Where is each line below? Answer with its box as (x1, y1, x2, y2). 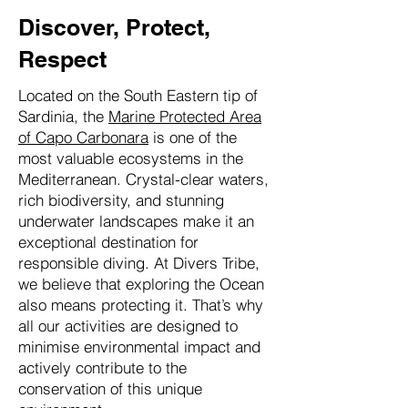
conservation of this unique (18, 379, 202, 398)
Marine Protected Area (108, 107, 261, 126)
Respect (18, 46, 107, 73)
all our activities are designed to (18, 316, 238, 335)
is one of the (148, 127, 237, 147)
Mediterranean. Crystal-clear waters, (18, 169, 269, 189)
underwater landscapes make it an (18, 211, 254, 230)
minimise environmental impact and (18, 337, 260, 356)
